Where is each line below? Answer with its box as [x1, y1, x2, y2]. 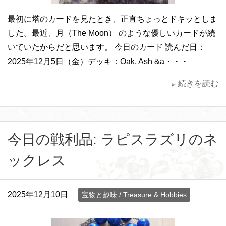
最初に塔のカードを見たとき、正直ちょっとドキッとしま [8, 14, 217, 23]
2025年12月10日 [8, 190, 68, 199]
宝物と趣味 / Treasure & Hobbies [82, 190, 187, 199]
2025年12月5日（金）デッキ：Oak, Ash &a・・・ [8, 56, 189, 66]
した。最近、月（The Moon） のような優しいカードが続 [8, 28, 215, 37]
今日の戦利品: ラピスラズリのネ [8, 131, 218, 147]
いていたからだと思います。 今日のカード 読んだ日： [8, 42, 205, 51]
